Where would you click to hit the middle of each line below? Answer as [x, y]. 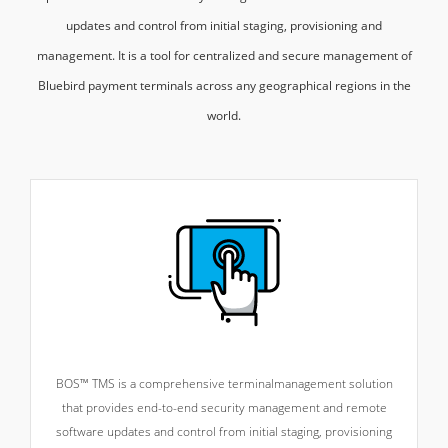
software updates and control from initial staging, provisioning [224, 431]
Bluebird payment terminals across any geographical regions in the [224, 85]
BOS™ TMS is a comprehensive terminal [164, 383]
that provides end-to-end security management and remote [224, 407]
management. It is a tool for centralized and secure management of [224, 55]
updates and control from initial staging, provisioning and [224, 25]
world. [224, 115]
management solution [333, 383]
